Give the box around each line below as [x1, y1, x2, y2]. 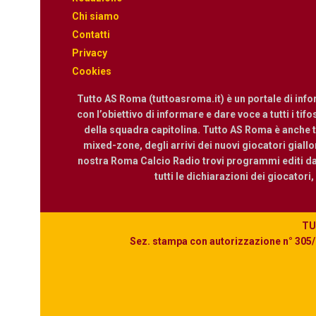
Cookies [72, 65, 111, 77]
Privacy [72, 47, 107, 59]
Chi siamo [72, 10, 119, 22]
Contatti [72, 28, 110, 40]
